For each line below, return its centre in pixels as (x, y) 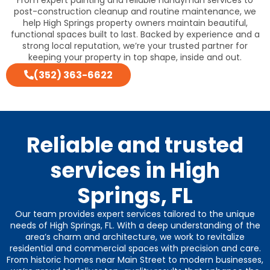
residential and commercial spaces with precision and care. (135, 248)
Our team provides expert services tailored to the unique (135, 214)
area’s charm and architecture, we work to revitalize (135, 237)
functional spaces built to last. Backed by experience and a (135, 34)
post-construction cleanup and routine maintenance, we (135, 11)
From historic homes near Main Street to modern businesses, (135, 259)
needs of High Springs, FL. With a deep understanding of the (135, 225)
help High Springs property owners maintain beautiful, (135, 23)
